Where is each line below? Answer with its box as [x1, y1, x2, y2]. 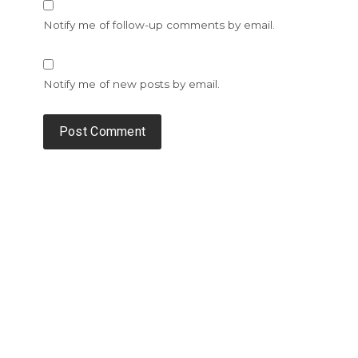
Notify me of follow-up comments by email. [42, 18, 275, 31]
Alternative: [42, 171, 104, 185]
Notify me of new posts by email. [42, 77, 220, 90]
